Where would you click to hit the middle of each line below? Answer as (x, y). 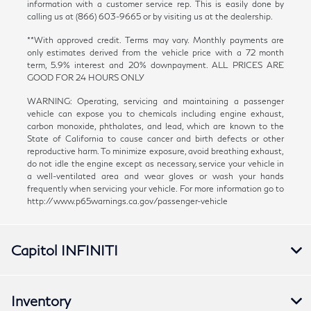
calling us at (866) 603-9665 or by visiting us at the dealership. (150, 16)
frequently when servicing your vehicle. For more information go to (155, 188)
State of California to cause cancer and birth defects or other (155, 138)
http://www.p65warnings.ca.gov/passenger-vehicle (127, 201)
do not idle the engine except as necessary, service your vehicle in (155, 163)
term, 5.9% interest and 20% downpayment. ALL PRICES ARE (155, 65)
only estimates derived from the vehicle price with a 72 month (155, 52)
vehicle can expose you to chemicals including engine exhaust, (155, 113)
